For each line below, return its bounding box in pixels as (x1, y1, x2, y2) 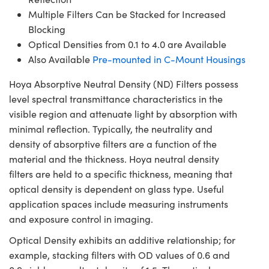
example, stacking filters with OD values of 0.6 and (9, 248, 230, 261)
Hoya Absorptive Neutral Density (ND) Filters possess (9, 77, 238, 90)
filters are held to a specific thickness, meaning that (9, 167, 232, 180)
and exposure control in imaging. (9, 212, 153, 225)
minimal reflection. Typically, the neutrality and (9, 122, 213, 135)
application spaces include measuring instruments (9, 197, 228, 210)
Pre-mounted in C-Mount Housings (92, 52, 246, 65)
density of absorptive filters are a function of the (9, 137, 217, 150)
